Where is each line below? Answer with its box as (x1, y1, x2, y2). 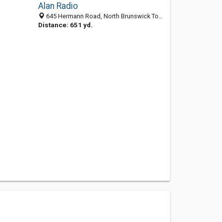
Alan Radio (38, 1, 78, 11)
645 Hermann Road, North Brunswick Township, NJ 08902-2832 (44, 12, 159, 20)
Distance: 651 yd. (38, 21, 93, 29)
